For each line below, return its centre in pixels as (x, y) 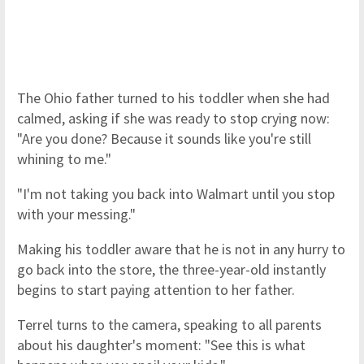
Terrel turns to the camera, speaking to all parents (169, 325)
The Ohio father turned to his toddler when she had (173, 98)
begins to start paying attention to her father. (158, 290)
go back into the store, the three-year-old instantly (171, 269)
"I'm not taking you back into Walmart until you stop (176, 194)
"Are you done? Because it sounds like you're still (164, 139)
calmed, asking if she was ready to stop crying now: (173, 118)
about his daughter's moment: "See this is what (161, 345)
